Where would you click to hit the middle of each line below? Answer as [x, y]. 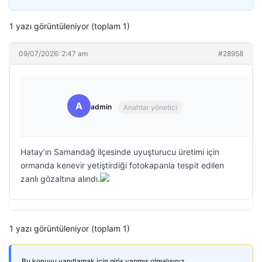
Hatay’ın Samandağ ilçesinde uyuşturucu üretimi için [120, 152]
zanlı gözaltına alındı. [60, 179]
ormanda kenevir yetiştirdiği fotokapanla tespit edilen [122, 165]
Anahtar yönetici [150, 107]
